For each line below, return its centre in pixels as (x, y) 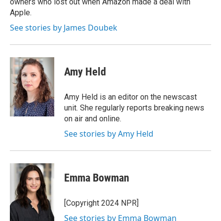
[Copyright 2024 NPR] (101, 203)
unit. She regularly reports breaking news (134, 108)
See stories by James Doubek (64, 27)
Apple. (21, 12)
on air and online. (93, 118)
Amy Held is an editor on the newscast (130, 97)
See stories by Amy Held (109, 133)
